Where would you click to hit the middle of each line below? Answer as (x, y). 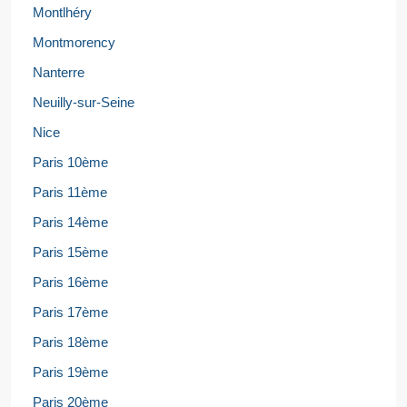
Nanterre (59, 72)
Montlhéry (62, 12)
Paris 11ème (70, 192)
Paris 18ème (70, 342)
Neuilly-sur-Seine (84, 102)
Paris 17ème (70, 312)
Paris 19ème (70, 372)
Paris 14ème (70, 222)
